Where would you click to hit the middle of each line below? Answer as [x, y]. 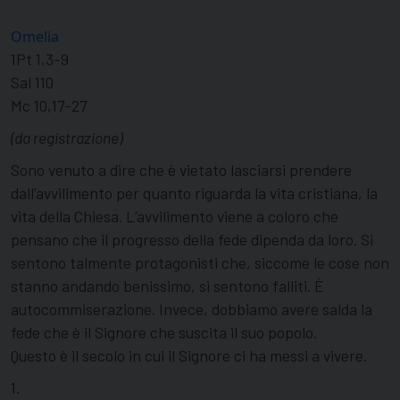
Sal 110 [32, 83]
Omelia [35, 37]
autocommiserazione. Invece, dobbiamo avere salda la [192, 309]
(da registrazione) [67, 138]
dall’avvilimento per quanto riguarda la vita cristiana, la [194, 193]
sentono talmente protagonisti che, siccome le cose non [200, 263]
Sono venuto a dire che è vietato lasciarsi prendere [181, 170]
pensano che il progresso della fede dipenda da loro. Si [192, 240]
